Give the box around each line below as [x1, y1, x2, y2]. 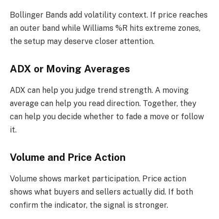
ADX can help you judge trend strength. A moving [10, 86, 189, 95]
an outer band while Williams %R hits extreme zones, [10, 23, 200, 33]
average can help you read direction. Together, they [10, 99, 197, 109]
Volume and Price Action [10, 151, 126, 163]
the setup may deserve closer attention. [10, 37, 154, 46]
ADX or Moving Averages [10, 63, 130, 75]
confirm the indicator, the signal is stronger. [10, 200, 168, 210]
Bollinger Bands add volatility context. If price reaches [10, 10, 208, 20]
